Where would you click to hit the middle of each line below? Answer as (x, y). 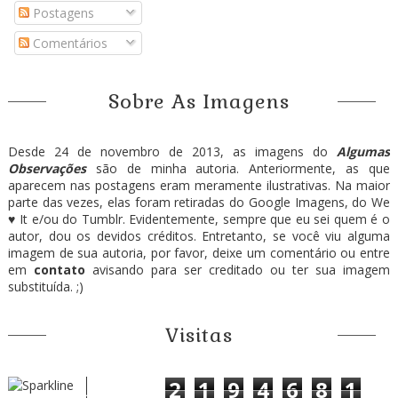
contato (59, 270)
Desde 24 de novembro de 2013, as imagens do (172, 152)
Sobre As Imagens (199, 102)
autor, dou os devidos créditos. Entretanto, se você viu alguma (199, 236)
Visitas (199, 335)
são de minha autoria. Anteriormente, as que (238, 169)
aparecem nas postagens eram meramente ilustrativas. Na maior (199, 186)
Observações (47, 169)
